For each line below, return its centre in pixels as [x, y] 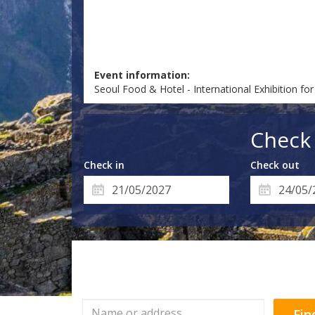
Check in [104, 165]
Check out [275, 165]
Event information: [142, 75]
